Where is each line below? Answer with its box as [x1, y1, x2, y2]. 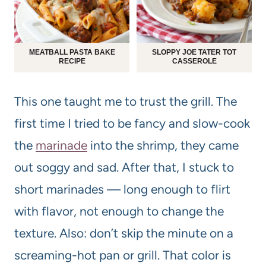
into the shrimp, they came [87, 137, 239, 153]
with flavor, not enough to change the [14, 203, 224, 218]
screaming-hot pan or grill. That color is [14, 247, 231, 262]
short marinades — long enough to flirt [14, 181, 230, 197]
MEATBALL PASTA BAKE [28, 47, 115, 56]
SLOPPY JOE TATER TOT [152, 47, 236, 56]
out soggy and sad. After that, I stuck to [14, 159, 234, 175]
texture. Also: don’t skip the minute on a [14, 225, 233, 240]
